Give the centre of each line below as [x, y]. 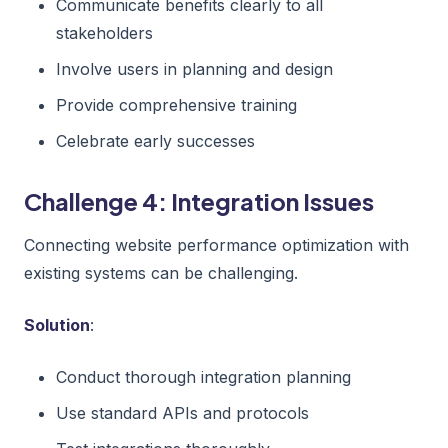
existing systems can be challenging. [161, 272]
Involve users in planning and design [194, 68]
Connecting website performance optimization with [216, 244]
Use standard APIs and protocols [182, 412]
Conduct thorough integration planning [203, 376]
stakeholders [104, 32]
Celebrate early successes [155, 140]
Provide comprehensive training [176, 104]
